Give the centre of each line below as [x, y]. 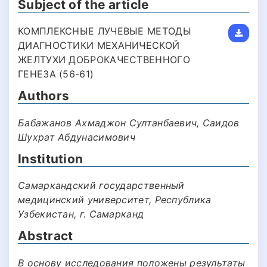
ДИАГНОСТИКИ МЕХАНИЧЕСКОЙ [99, 46]
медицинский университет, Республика [115, 200]
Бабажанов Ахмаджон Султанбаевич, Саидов [129, 122]
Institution [51, 159]
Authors [44, 96]
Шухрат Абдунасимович [77, 137]
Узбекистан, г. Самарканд [81, 214]
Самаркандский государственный [101, 186]
